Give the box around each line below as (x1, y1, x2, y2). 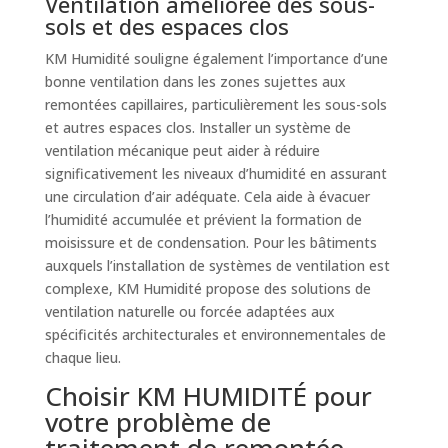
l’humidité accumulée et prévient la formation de (44, 209, 362, 229)
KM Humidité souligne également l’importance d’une (44, 48, 388, 68)
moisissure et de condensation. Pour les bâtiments (44, 232, 377, 252)
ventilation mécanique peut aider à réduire (44, 140, 320, 160)
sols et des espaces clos (44, 10, 289, 41)
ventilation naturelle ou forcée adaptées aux (44, 301, 335, 321)
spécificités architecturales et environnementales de (44, 324, 386, 344)
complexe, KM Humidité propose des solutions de (44, 278, 371, 298)
